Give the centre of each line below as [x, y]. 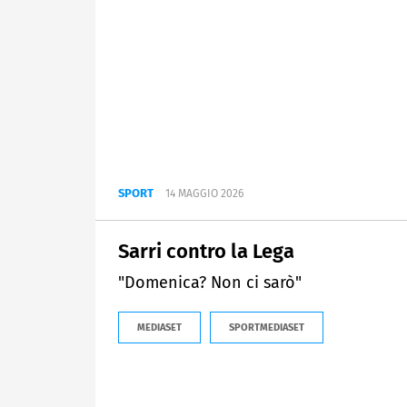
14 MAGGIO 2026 [204, 194]
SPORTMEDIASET [267, 328]
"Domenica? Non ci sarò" [210, 283]
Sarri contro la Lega [206, 252]
